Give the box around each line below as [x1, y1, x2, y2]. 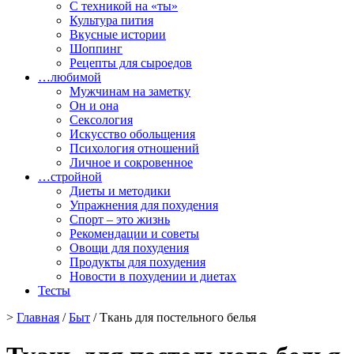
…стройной [38, 170, 102, 183]
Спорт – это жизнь [70, 213, 170, 226]
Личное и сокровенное [70, 156, 193, 169]
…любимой [38, 70, 101, 84]
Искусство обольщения [70, 127, 195, 141]
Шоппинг [70, 42, 122, 55]
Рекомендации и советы [70, 227, 199, 240]
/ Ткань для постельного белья [90, 311, 256, 324]
